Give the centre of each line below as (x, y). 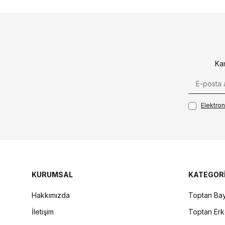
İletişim (43, 211)
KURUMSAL (52, 174)
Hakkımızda (51, 195)
